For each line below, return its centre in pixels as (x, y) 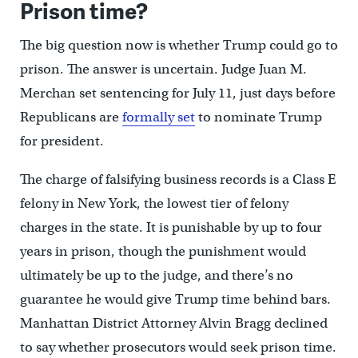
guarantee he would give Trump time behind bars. (175, 300)
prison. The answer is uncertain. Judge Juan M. (163, 70)
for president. (62, 141)
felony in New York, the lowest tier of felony (154, 204)
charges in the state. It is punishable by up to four (171, 228)
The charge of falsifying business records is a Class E (177, 180)
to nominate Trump (258, 117)
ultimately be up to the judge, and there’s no (156, 276)
